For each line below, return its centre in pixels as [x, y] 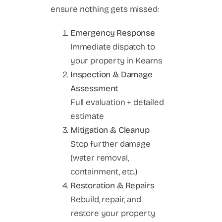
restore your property [113, 213]
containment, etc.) [104, 171]
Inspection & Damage [111, 74]
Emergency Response [113, 33]
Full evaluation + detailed [117, 102]
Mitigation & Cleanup [110, 130]
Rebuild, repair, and [106, 199]
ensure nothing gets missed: [105, 9]
